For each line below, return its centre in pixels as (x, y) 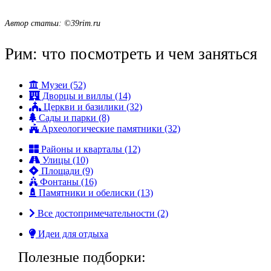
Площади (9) (66, 171)
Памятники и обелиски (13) (95, 193)
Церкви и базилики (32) (92, 107)
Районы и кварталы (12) (90, 149)
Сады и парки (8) (73, 118)
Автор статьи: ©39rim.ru (53, 23)
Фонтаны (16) (67, 182)
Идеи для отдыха (72, 234)
